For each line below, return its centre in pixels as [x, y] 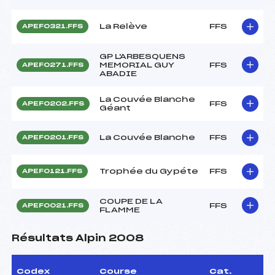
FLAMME [120, 210]
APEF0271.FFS [53, 65]
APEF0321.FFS [52, 26]
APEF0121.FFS [52, 171]
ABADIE [118, 73]
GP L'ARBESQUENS [142, 56]
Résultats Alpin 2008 [78, 238]
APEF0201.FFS [53, 137]
